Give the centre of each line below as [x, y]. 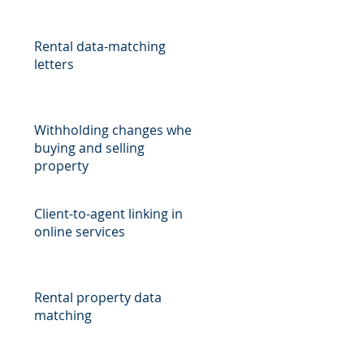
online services [80, 232]
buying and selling [89, 148]
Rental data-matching [100, 46]
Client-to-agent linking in [108, 214]
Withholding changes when [117, 130]
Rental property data [98, 297]
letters [54, 64]
